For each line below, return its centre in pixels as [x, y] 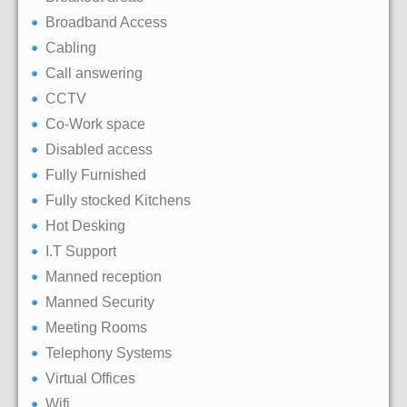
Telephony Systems [109, 353]
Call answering [94, 74]
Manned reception [104, 277]
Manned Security [100, 303]
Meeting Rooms [96, 328]
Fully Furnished [96, 175]
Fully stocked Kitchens [118, 201]
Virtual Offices [90, 379]
